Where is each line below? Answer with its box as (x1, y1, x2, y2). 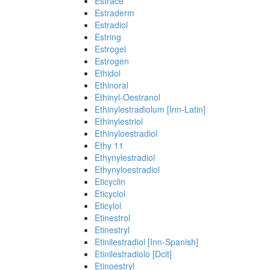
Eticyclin (95, 175, 125, 187)
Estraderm (95, 7, 134, 19)
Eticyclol (95, 187, 125, 199)
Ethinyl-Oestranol (95, 91, 160, 103)
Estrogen (95, 55, 129, 67)
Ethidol (95, 67, 121, 79)
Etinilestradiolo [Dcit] (95, 248, 172, 260)
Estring (95, 31, 121, 43)
